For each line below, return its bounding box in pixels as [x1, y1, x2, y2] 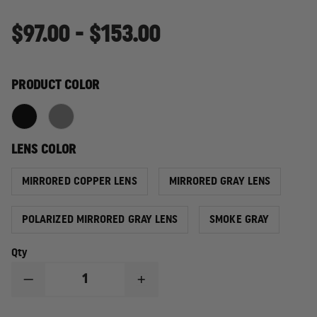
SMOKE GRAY [209, 213, 270, 225]
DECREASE [28, 279, 91, 291]
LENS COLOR [11, 142, 76, 156]
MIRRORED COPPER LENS [22, 175, 137, 187]
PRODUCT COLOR [11, 78, 100, 91]
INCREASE [141, 279, 202, 291]
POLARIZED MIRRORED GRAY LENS [22, 213, 178, 225]
